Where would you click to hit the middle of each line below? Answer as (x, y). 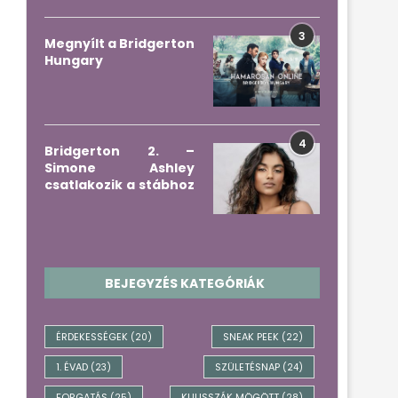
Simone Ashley (120, 168)
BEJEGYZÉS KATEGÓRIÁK (184, 283)
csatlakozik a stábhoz (120, 185)
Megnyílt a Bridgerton (120, 44)
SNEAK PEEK (251, 337)
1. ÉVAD (72, 367)
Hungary (74, 60)
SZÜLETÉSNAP (248, 367)
